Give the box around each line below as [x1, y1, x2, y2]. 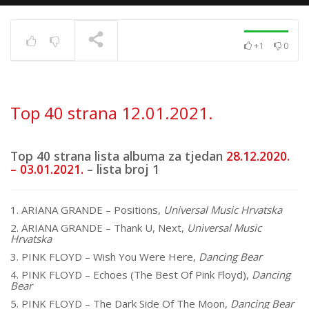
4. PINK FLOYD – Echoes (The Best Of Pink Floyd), [10, 268, 252, 281]
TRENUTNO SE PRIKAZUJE [28, 77, 128, 88]
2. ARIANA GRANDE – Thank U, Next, [10, 221, 187, 235]
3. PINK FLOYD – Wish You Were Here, [10, 250, 199, 263]
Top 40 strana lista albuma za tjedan [10, 148, 226, 164]
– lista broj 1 [83, 161, 159, 177]
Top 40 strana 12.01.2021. [10, 101, 213, 124]
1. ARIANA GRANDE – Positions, [10, 203, 163, 217]
